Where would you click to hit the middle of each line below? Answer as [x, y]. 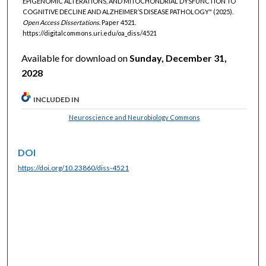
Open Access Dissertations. [61, 22]
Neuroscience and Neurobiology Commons [134, 118]
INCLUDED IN [56, 100]
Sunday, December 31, [178, 58]
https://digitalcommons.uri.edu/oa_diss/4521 [89, 33]
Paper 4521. [118, 22]
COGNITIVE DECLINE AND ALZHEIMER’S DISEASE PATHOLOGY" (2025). [128, 11]
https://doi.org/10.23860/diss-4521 [74, 168]
